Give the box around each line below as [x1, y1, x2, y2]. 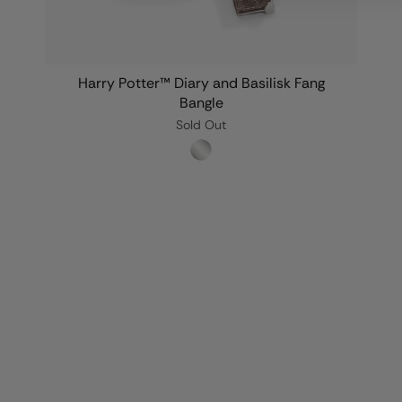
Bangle [179, 93, 223, 113]
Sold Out [176, 117, 227, 134]
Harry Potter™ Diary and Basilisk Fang [77, 74, 325, 93]
